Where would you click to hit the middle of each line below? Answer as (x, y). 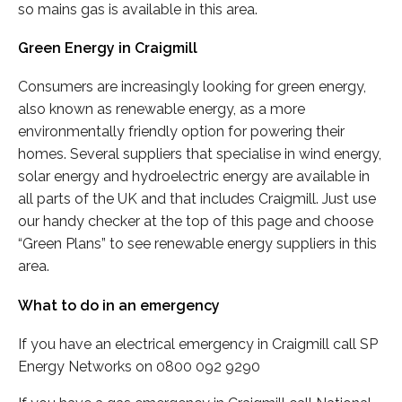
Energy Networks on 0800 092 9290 (139, 366)
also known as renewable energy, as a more (162, 109)
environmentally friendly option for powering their (181, 132)
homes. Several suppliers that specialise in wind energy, (200, 154)
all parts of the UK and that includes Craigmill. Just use (197, 199)
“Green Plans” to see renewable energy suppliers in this (197, 244)
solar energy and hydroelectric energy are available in (194, 177)
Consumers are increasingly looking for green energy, (192, 87)
